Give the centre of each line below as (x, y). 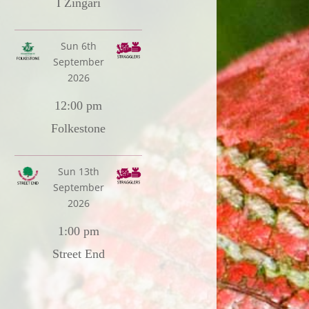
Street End (78, 254)
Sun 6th (78, 46)
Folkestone (79, 128)
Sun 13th (78, 171)
